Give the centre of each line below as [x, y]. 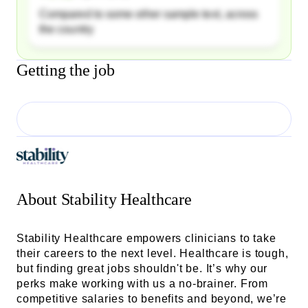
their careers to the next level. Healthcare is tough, [153, 253]
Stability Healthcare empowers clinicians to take [146, 238]
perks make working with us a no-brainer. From [142, 283]
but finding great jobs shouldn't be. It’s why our [142, 268]
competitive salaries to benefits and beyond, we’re [152, 298]
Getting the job [66, 70]
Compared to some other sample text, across [149, 14]
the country [66, 29]
